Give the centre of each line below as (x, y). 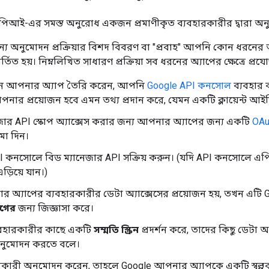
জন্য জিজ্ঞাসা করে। (55, 208)
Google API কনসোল (189, 85)
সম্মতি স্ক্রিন (116, 229)
